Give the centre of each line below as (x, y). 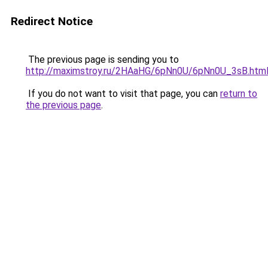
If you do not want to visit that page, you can (123, 94)
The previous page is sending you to (102, 60)
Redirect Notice (52, 21)
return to (239, 94)
